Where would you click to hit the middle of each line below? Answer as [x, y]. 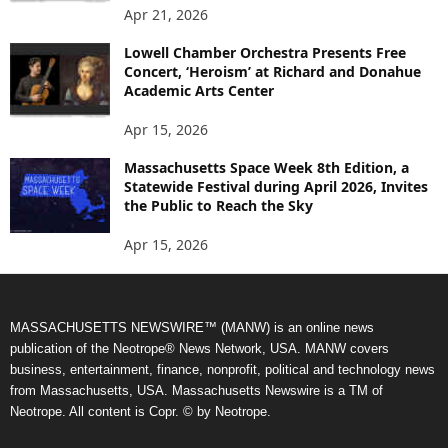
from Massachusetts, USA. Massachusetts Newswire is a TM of [196, 390]
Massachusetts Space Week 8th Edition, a [266, 167]
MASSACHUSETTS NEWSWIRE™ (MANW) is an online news [192, 327]
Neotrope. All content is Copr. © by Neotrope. [140, 411]
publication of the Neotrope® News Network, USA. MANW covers [199, 348]
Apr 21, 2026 [166, 14]
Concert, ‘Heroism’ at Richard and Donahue [272, 71]
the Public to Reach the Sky [218, 205]
